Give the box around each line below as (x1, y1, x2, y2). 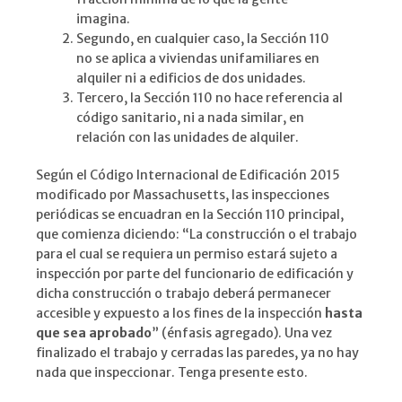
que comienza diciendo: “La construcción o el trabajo (36, 226, 357, 243)
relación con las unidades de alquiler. (76, 129, 299, 146)
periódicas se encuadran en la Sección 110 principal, (36, 206, 344, 223)
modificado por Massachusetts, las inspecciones (36, 187, 329, 204)
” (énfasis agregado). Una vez (152, 325, 332, 342)
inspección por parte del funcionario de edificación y (36, 266, 354, 283)
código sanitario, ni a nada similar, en (76, 109, 304, 127)
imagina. (76, 11, 130, 28)
